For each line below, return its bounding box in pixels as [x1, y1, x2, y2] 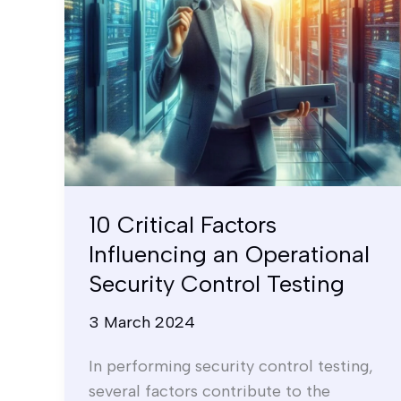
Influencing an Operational [89, 239, 370, 269]
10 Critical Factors [89, 209, 277, 239]
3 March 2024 [89, 311, 195, 332]
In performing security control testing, [89, 355, 373, 376]
